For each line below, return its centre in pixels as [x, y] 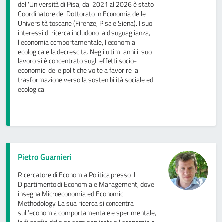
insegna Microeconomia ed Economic [71, 194]
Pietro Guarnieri [45, 157]
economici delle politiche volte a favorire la [78, 71]
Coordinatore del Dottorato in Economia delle [82, 14]
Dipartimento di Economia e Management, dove [86, 185]
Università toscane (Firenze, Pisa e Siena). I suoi [86, 24]
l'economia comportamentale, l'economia [77, 42]
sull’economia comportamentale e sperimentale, [87, 213]
